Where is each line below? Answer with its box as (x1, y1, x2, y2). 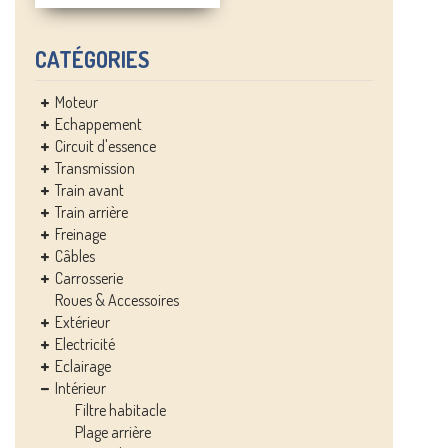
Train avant (55, 180, 124, 200)
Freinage (55, 224, 106, 244)
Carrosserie (55, 268, 123, 288)
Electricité (55, 334, 115, 354)
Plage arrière (75, 422, 151, 442)
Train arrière (55, 202, 128, 222)
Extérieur (55, 312, 110, 332)
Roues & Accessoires (55, 290, 179, 310)
